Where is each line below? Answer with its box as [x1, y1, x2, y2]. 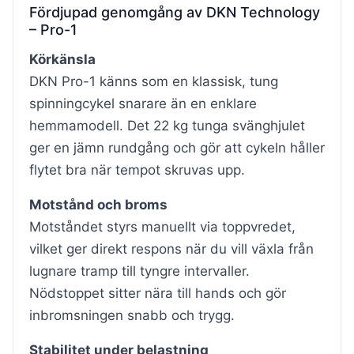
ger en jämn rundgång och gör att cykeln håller [29, 139, 325, 156]
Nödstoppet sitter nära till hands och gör [29, 284, 286, 301]
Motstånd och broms [29, 196, 168, 213]
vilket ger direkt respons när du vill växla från [29, 240, 314, 257]
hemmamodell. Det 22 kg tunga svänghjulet [29, 117, 305, 134]
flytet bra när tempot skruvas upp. [29, 161, 245, 178]
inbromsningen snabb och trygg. [29, 307, 235, 323]
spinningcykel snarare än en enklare [29, 95, 257, 111]
